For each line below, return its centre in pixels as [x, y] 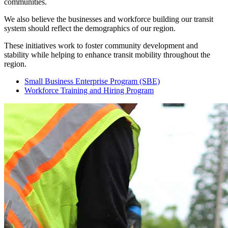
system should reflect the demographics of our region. [90, 28]
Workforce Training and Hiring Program [89, 90]
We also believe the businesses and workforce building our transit [109, 19]
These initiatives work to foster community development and [101, 45]
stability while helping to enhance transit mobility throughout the [107, 54]
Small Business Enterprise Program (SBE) [92, 81]
